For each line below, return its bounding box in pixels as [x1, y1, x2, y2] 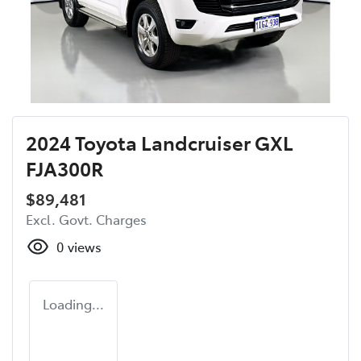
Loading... [43, 295, 104, 313]
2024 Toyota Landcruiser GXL [26, 129, 293, 156]
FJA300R [26, 155, 104, 182]
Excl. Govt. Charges [26, 210, 147, 229]
